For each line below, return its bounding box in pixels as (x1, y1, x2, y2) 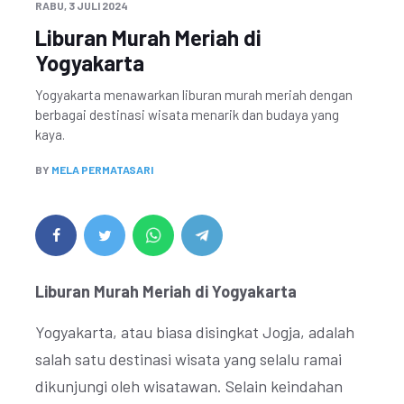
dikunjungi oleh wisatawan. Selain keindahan (35, 376, 343, 396)
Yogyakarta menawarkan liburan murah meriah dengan (35, 87, 353, 103)
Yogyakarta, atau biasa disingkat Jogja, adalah (35, 322, 354, 342)
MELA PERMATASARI (51, 163, 153, 176)
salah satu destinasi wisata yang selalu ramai (35, 349, 342, 369)
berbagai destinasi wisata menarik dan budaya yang (35, 106, 339, 123)
